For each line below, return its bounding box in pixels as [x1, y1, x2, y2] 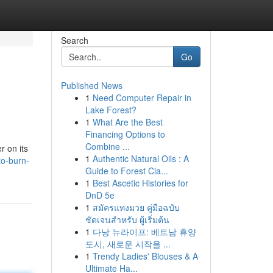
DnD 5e [85, 189, 115, 201]
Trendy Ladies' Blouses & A [92, 250, 198, 262]
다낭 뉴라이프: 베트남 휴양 [92, 225, 196, 238]
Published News [60, 79, 122, 91]
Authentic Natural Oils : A [92, 152, 189, 165]
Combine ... [85, 140, 130, 152]
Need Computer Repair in [92, 91, 191, 104]
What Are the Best [92, 116, 163, 128]
